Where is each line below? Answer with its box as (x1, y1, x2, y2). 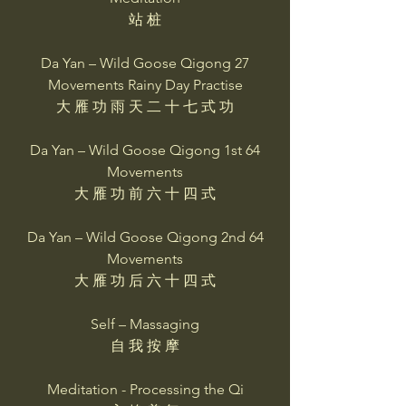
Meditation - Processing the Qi (46, 381, 244, 398)
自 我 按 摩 (111, 337, 179, 354)
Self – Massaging (91, 315, 199, 333)
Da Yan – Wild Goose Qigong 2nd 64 (26, 228, 264, 246)
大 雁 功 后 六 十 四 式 (74, 272, 216, 289)
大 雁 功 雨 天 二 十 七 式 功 (56, 98, 234, 115)
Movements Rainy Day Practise (47, 76, 243, 93)
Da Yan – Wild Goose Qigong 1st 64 (30, 141, 260, 159)
